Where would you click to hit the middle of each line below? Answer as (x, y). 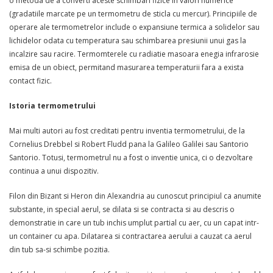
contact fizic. (30, 80)
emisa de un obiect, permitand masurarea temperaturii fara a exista (126, 67)
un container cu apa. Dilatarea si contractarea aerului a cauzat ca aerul (130, 236)
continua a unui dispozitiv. (54, 171)
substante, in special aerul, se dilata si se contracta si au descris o (122, 210)
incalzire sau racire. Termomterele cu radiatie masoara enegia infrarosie (134, 54)
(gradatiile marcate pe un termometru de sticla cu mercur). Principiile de (133, 13)
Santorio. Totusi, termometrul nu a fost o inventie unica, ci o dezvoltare (131, 158)
